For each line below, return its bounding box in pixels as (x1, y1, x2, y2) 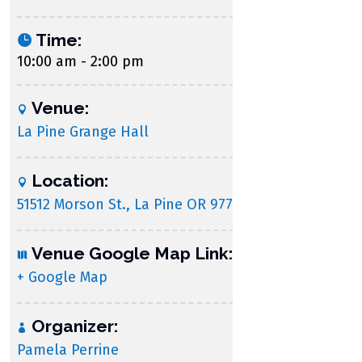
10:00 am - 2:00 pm (17, 53, 144, 70)
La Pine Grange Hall (17, 123, 149, 141)
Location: (32, 170, 108, 191)
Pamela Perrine (17, 341, 119, 359)
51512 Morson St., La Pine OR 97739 (17, 196, 248, 213)
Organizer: (32, 316, 118, 336)
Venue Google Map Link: (32, 243, 233, 263)
